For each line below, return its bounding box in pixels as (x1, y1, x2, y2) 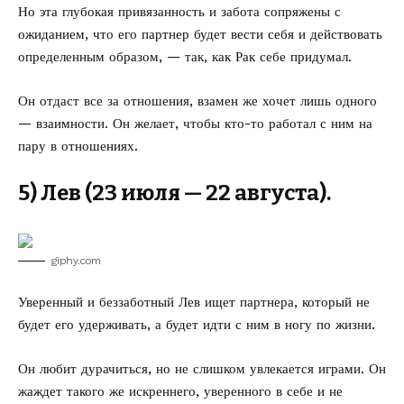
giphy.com (51, 254, 101, 267)
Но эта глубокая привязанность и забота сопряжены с (18, 4, 341, 20)
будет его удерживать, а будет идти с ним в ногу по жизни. (18, 317, 375, 333)
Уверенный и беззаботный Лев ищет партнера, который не (18, 294, 370, 310)
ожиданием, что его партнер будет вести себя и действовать (18, 26, 382, 42)
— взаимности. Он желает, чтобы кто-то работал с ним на (18, 115, 372, 132)
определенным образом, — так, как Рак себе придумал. (18, 49, 352, 65)
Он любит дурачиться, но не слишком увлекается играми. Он (18, 361, 386, 377)
